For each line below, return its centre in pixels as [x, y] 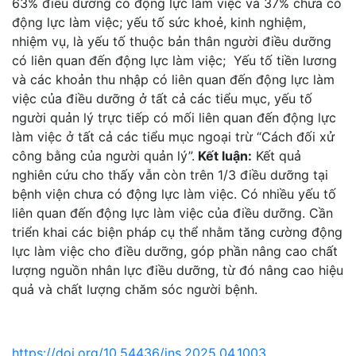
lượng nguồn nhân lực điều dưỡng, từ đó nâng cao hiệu [178, 270]
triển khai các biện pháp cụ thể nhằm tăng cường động [177, 232]
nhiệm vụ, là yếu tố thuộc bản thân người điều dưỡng [172, 41]
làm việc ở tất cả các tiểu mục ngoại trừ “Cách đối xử [173, 136]
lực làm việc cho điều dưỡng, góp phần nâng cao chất [175, 251]
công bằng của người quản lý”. [103, 155]
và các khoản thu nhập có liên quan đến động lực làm [173, 79]
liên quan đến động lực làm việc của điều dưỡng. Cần [172, 213]
